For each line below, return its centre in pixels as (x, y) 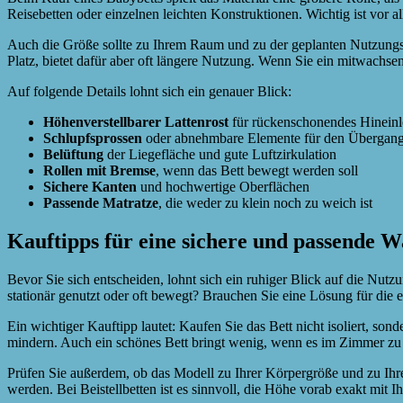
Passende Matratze (101, 202)
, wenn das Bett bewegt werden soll (257, 170)
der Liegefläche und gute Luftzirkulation (220, 154)
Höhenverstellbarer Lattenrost (136, 121)
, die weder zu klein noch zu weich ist (265, 202)
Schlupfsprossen (93, 138)
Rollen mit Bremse (99, 170)
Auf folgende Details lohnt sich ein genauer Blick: (149, 91)
